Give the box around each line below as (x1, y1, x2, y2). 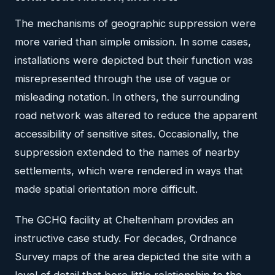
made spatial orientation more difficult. (15, 182, 198, 195)
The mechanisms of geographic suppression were (15, 17, 256, 29)
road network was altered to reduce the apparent (15, 109, 258, 122)
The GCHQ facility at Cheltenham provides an (15, 213, 233, 226)
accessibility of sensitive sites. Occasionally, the (15, 127, 239, 140)
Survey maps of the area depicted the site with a (15, 250, 250, 263)
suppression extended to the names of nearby (15, 145, 239, 158)
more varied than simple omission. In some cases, (15, 35, 251, 48)
